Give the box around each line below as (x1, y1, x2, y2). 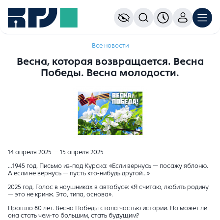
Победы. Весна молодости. (41, 68, 179, 79)
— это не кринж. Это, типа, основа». (8, 191, 113, 198)
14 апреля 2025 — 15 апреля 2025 (8, 149, 104, 156)
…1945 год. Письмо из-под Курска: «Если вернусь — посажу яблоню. (8, 163, 208, 170)
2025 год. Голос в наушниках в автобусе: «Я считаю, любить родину (8, 184, 209, 191)
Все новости (91, 42, 129, 49)
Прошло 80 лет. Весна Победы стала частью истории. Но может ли (8, 205, 207, 212)
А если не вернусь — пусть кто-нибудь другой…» (8, 170, 150, 177)
